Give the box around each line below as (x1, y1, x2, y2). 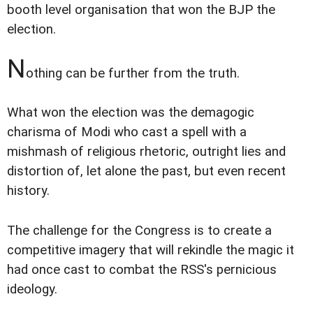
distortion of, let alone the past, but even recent (7, 163, 286, 180)
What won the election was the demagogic (7, 105, 254, 121)
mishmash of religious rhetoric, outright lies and (7, 144, 286, 160)
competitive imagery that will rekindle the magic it (7, 242, 294, 258)
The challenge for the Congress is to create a (7, 222, 272, 238)
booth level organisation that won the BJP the (7, 2, 275, 18)
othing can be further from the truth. (26, 66, 240, 82)
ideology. (7, 281, 57, 297)
